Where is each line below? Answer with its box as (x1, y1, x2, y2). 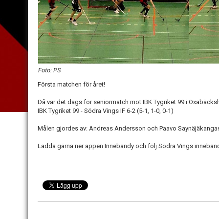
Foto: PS (38, 66, 61, 74)
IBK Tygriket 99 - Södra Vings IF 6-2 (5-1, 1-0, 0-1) (38, 107, 174, 114)
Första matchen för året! (38, 80, 105, 88)
